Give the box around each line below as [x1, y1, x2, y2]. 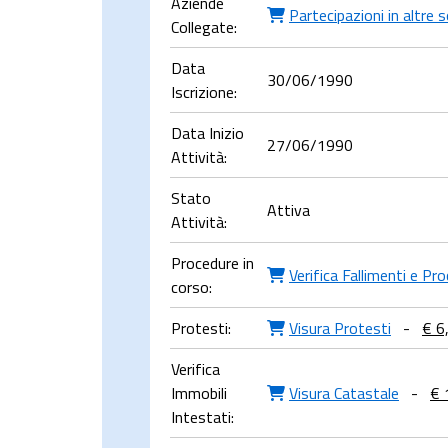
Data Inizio [171, 121, 244, 145]
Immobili [171, 381, 227, 405]
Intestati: [171, 405, 234, 429]
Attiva [267, 198, 310, 222]
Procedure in [171, 251, 254, 275]
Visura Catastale [289, 381, 399, 405]
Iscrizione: [171, 80, 237, 104]
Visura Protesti [289, 316, 391, 340]
